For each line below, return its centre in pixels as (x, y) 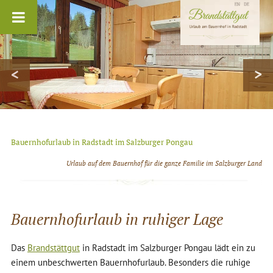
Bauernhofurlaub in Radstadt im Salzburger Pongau (101, 142)
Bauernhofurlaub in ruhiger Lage (117, 219)
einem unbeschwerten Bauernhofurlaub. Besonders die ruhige (130, 263)
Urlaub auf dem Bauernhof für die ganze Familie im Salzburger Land (165, 163)
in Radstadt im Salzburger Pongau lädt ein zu (167, 248)
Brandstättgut (53, 248)
